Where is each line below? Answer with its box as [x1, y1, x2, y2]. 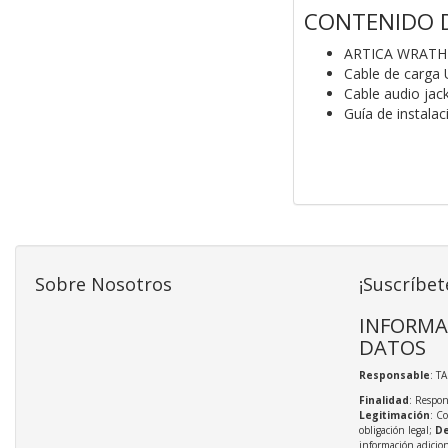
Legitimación [358, 408, 430, 423]
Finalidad [358, 393, 409, 408]
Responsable [358, 368, 430, 383]
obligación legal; [358, 423, 435, 438]
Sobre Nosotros [35, 272, 172, 297]
